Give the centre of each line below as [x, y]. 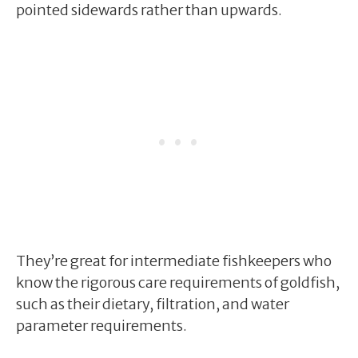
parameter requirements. [101, 325]
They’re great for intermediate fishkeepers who [174, 261]
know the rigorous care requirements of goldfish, [178, 282]
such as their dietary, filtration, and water [153, 304]
